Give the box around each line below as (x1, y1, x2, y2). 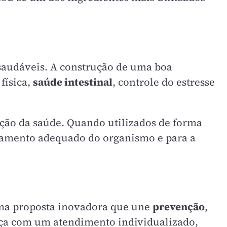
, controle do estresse (112, 74, 215, 89)
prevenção (153, 200, 205, 214)
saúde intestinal (33, 74, 112, 89)
